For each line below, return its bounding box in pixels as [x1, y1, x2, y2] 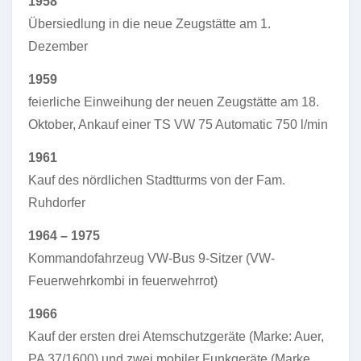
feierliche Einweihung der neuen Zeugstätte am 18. [28, 95, 319, 109]
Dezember [28, 39, 88, 53]
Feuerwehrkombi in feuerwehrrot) [28, 274, 218, 288]
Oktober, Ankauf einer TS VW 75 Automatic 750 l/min [28, 118, 328, 131]
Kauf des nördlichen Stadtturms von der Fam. [28, 173, 285, 187]
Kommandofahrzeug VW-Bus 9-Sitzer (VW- [28, 251, 275, 265]
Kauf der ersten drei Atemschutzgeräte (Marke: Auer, [28, 330, 324, 343]
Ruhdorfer [28, 196, 85, 210]
